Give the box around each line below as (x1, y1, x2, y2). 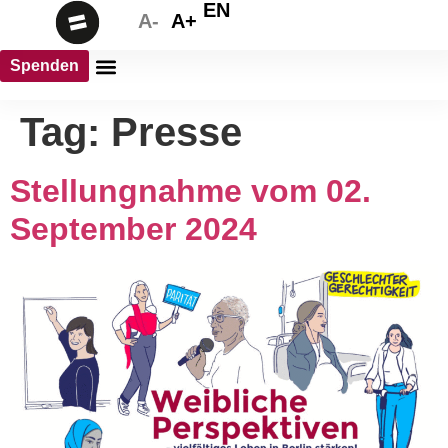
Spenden (10, 57, 79, 74)
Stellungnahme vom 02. (10, 173, 371, 209)
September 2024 (10, 211, 257, 247)
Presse (111, 110, 242, 154)
